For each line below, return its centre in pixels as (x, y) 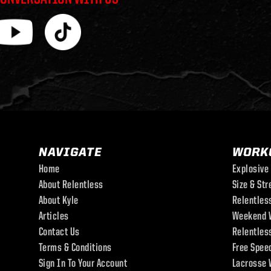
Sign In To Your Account (83, 264)
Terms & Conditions (75, 248)
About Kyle (58, 201)
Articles (54, 217)
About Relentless (71, 185)
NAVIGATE (70, 153)
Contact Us (59, 233)
